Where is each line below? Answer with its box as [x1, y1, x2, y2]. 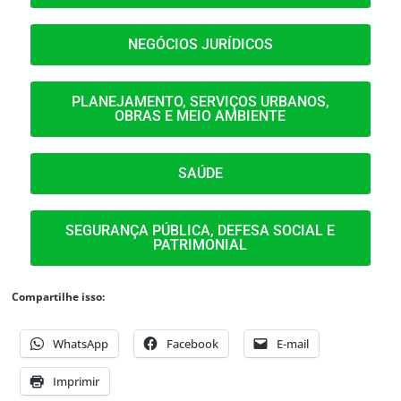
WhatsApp [53, 336, 109, 353]
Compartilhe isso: [12, 289, 106, 305]
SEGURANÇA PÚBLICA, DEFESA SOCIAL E [65, 222, 336, 240]
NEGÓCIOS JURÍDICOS [127, 36, 273, 54]
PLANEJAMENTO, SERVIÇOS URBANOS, [71, 93, 329, 111]
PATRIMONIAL [153, 236, 248, 254]
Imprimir [53, 373, 100, 390]
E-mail [277, 336, 310, 353]
